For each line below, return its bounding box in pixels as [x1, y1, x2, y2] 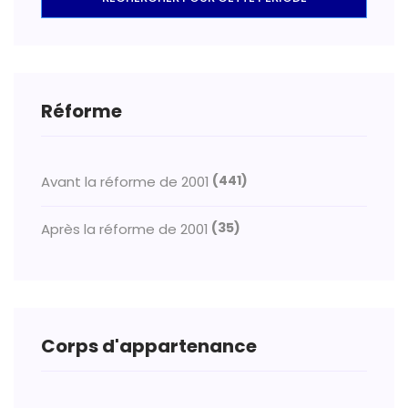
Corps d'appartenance [41, 333, 257, 359]
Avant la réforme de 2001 [41, 172, 209, 191]
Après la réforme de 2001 [41, 219, 209, 239]
